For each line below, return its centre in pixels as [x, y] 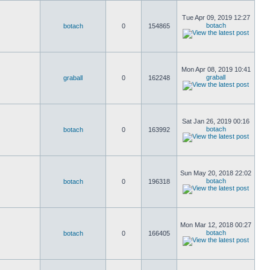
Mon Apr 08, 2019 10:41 [216, 69]
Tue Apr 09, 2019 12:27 [216, 17]
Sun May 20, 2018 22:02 [216, 173]
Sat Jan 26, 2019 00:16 [216, 121]
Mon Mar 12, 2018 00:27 [216, 225]
